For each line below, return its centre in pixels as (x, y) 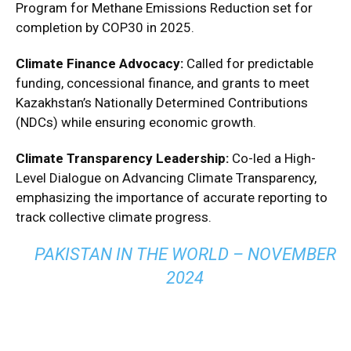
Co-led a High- (272, 158)
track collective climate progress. (114, 217)
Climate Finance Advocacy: (100, 63)
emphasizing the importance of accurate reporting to (172, 197)
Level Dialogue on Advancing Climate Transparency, (166, 178)
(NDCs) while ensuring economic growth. (136, 122)
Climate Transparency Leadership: (122, 158)
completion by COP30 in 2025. (105, 27)
